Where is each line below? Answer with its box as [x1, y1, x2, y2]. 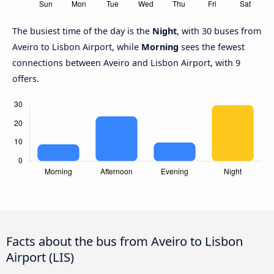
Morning [141, 41, 179, 53]
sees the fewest [179, 41, 245, 53]
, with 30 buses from [177, 25, 261, 37]
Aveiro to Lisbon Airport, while [12, 41, 141, 53]
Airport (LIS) [6, 248, 74, 266]
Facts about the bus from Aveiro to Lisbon [6, 232, 243, 250]
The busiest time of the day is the [12, 25, 152, 37]
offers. [12, 73, 39, 85]
